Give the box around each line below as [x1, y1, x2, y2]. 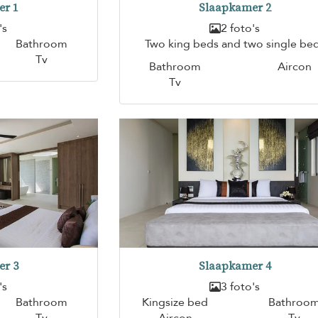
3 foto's [221, 279, 261, 295]
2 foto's [221, 20, 261, 36]
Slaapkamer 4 [198, 258, 271, 274]
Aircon [277, 58, 312, 75]
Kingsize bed [142, 295, 209, 311]
